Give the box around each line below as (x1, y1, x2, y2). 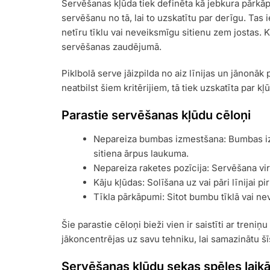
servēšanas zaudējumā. (61, 40, 162, 52)
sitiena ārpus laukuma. (93, 147, 189, 159)
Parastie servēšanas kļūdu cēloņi (61, 107, 251, 122)
